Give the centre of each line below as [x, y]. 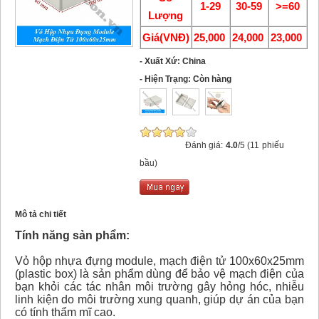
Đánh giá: [205, 145]
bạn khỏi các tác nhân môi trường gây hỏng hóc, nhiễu [159, 287]
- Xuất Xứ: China [172, 61]
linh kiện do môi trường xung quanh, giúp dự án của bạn [159, 299]
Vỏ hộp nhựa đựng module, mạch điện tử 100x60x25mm [159, 261]
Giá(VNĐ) [166, 37]
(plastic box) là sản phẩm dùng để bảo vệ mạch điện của [159, 274]
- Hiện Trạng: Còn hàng [185, 79]
